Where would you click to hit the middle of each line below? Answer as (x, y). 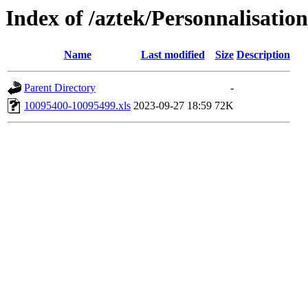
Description (263, 55)
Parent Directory (60, 88)
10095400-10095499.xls (77, 106)
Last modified (173, 55)
